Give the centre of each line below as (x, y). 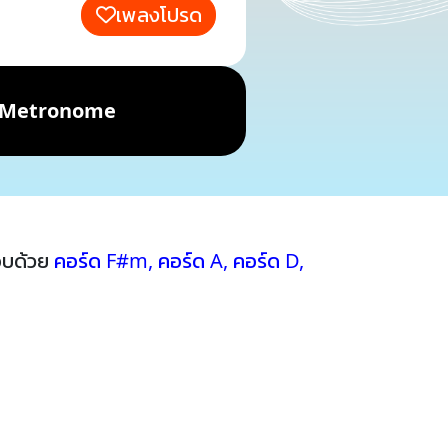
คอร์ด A (190, 260)
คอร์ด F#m (101, 260)
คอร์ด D (266, 260)
